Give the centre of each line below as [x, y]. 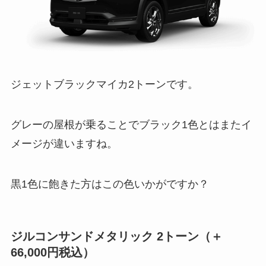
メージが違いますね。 [64, 143]
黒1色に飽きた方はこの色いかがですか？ [110, 184]
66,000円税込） [52, 252]
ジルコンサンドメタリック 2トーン [104, 236]
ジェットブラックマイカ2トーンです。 [104, 84]
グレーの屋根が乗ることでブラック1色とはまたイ [131, 124]
